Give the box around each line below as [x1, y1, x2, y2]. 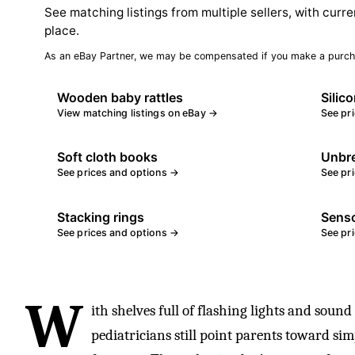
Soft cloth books [57, 149, 158, 166]
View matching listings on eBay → [57, 106, 218, 119]
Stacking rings [57, 209, 144, 226]
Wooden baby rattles [57, 89, 183, 105]
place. [44, 23, 79, 38]
